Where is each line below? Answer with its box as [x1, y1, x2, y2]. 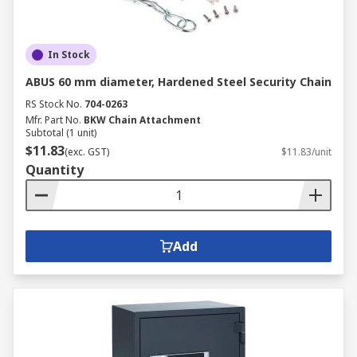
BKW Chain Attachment [84, 113, 201, 127]
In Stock [48, 48, 90, 61]
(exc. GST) [65, 145, 109, 159]
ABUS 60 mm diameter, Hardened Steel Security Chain [25, 74, 331, 89]
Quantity [25, 161, 84, 178]
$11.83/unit [281, 145, 331, 159]
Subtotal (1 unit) [25, 126, 96, 139]
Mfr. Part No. [25, 113, 81, 127]
